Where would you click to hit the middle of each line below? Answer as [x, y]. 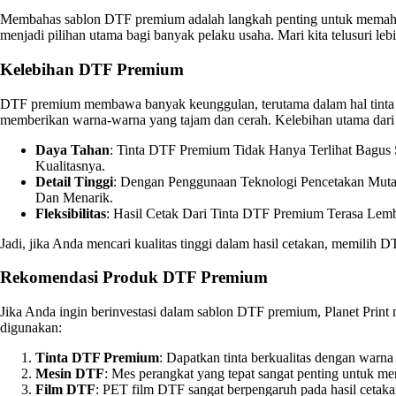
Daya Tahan [72, 149]
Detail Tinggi [74, 181]
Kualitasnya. [70, 165]
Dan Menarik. [74, 197]
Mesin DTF [70, 373]
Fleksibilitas [71, 213]
